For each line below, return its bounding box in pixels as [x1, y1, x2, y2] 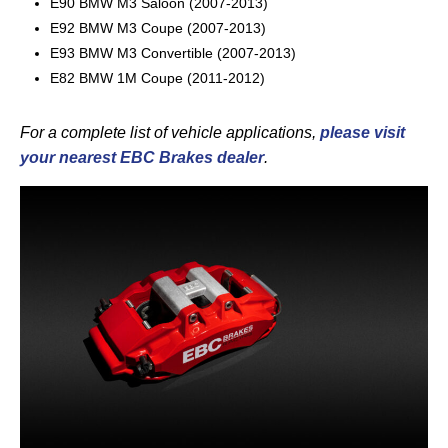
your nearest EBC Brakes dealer [20, 149, 264, 167]
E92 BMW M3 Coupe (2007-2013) [50, 20, 266, 37]
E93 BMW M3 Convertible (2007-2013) [50, 45, 296, 62]
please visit [320, 124, 405, 142]
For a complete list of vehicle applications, [20, 124, 320, 142]
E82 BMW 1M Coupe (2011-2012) [50, 70, 265, 87]
